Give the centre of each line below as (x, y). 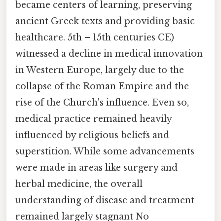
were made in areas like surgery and (96, 167)
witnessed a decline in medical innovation (109, 54)
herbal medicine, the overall (79, 184)
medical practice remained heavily (93, 119)
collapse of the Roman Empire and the (102, 86)
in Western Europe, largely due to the (100, 70)
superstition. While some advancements (105, 151)
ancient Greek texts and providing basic (105, 21)
